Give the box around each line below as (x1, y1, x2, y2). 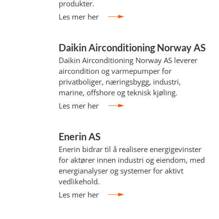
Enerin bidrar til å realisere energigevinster (59, 144, 202, 154)
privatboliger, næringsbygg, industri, (59, 77, 181, 87)
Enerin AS (59, 131, 101, 142)
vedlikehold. (59, 176, 100, 186)
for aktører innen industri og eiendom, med (59, 155, 205, 165)
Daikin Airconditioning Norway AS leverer (59, 55, 198, 65)
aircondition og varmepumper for (59, 66, 172, 76)
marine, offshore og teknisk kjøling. (59, 88, 178, 97)
